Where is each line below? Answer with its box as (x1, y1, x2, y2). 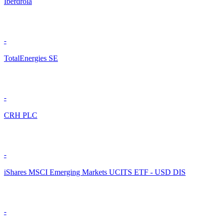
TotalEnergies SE (4, 54, 58, 63)
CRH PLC (4, 111, 37, 120)
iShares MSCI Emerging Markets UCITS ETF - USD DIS (4, 168, 186, 177)
